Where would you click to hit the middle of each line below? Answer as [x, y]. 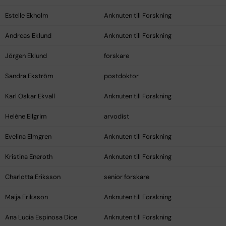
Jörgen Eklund [26, 56]
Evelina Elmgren [28, 137]
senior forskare [127, 177]
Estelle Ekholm [27, 16]
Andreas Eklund [28, 36]
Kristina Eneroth [29, 157]
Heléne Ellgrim [26, 117]
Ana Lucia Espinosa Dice [41, 217]
